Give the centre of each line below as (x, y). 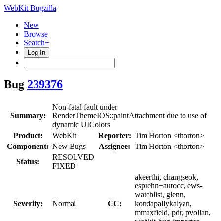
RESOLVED (73, 157)
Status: (28, 161)
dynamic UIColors (81, 124)
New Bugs (69, 146)
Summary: (28, 115)
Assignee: (114, 146)
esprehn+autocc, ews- (168, 185)
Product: (28, 135)
